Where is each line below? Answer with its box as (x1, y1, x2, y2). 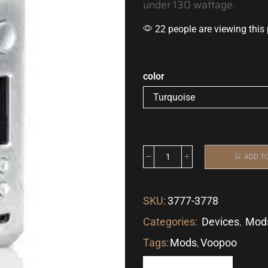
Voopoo (200, 236, 237, 249)
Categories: (143, 215, 200, 228)
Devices (202, 215, 239, 228)
